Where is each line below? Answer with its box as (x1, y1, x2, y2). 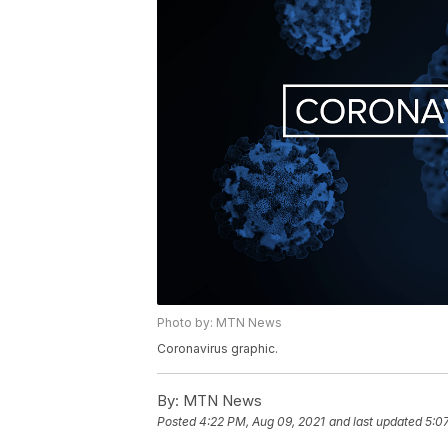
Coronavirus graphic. (157, 341, 278, 357)
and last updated (329, 414, 422, 430)
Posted (157, 414, 199, 430)
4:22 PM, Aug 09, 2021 (199, 414, 325, 430)
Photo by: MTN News (157, 315, 282, 331)
